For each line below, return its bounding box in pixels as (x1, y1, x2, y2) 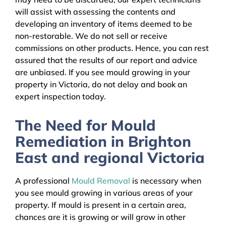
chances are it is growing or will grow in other (15, 211, 186, 222)
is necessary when (130, 175, 201, 186)
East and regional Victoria (15, 148, 205, 167)
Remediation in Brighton (15, 132, 191, 151)
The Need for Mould (15, 116, 156, 135)
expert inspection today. (15, 91, 106, 102)
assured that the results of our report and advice (15, 55, 197, 66)
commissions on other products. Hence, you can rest (15, 43, 209, 53)
